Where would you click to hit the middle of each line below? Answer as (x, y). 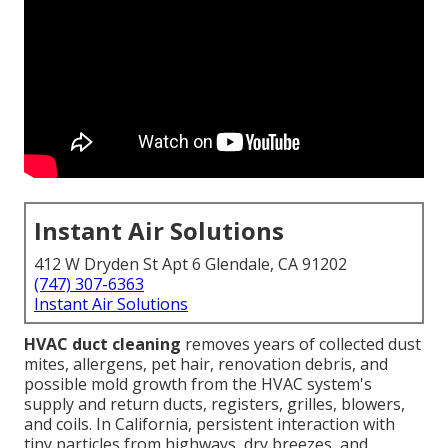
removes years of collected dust (301, 344)
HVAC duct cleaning (102, 344)
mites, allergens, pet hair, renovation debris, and (206, 364)
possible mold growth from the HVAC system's (198, 384)
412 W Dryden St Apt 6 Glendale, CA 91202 (190, 264)
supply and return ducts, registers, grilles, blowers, (214, 404)
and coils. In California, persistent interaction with (209, 424)
